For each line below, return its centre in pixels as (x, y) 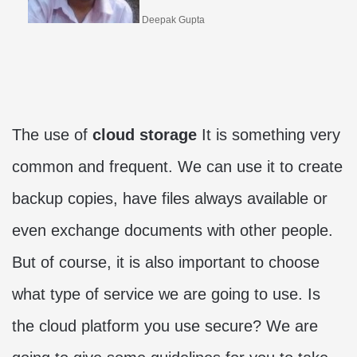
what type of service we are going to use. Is (166, 294)
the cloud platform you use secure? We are (165, 326)
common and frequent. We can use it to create (177, 167)
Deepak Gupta (173, 20)
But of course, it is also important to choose (166, 262)
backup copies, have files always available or (170, 198)
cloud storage (145, 135)
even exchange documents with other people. (173, 230)
